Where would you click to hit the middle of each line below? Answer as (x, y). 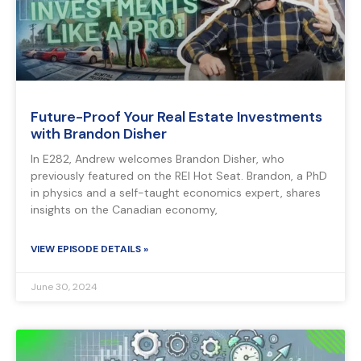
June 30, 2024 (64, 287)
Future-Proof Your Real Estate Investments (176, 117)
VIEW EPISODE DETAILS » (89, 249)
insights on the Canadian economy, (124, 210)
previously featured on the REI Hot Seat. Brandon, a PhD (179, 176)
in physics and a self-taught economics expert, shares (176, 193)
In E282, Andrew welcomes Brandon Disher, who (158, 159)
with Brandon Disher (99, 134)
